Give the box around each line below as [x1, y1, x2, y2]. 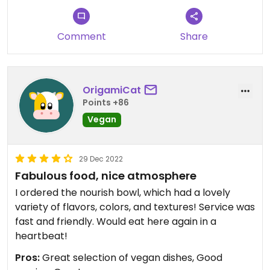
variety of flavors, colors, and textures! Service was [15, 199, 255, 214]
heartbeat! [15, 228, 67, 243]
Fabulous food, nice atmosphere [15, 168, 196, 183]
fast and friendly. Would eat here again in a [15, 214, 216, 228]
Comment [57, 29, 106, 43]
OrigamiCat [83, 83, 141, 98]
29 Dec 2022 [79, 153, 123, 164]
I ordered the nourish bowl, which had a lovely [15, 185, 230, 199]
